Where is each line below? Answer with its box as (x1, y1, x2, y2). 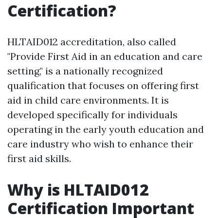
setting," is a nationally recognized (7, 65, 163, 77)
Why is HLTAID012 (7, 179, 149, 200)
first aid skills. (7, 152, 71, 164)
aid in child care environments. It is (7, 94, 169, 106)
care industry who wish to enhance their (7, 138, 193, 150)
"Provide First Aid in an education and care (7, 50, 202, 62)
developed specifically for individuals (7, 109, 178, 121)
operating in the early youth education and (7, 123, 204, 135)
